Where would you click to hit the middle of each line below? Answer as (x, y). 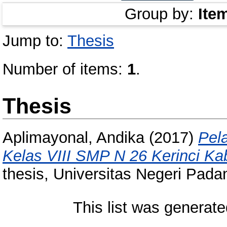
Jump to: (35, 41)
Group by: (161, 14)
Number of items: (65, 69)
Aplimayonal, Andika (73, 138)
